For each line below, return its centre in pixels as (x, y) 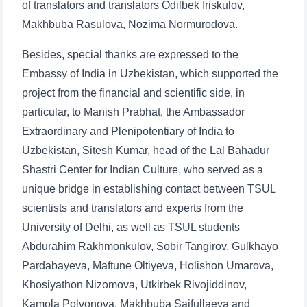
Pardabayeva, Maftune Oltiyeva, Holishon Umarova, (148, 266)
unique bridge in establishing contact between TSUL (149, 189)
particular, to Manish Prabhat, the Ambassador (133, 112)
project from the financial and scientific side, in (133, 93)
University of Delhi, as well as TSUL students (131, 227)
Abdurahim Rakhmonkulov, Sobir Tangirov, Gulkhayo (150, 246)
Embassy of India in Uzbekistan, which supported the (150, 74)
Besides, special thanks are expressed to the (130, 54)
